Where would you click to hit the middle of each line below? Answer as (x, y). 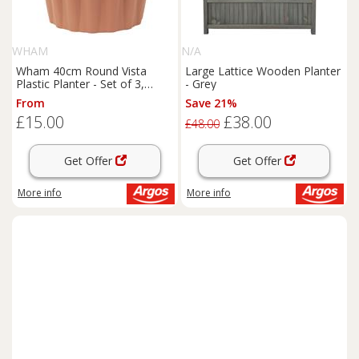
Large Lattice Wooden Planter (263, 71)
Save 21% (211, 103)
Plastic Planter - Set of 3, (80, 84)
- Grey (201, 84)
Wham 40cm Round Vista (81, 71)
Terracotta (44, 97)
